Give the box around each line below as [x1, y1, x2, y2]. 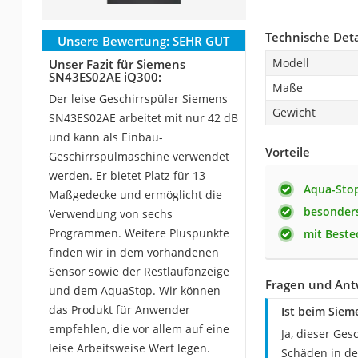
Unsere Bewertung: [58, 33, 170, 49]
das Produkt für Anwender [48, 302, 190, 317]
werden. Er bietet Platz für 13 [48, 168, 205, 183]
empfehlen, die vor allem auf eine [48, 321, 229, 336]
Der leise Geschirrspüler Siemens [48, 91, 228, 106]
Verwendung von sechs [48, 206, 173, 221]
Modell [272, 55, 309, 70]
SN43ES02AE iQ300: [48, 69, 161, 85]
